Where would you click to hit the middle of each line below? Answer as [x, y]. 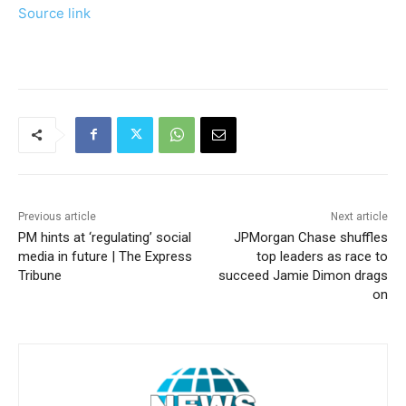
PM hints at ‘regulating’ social [105, 237]
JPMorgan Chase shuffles [310, 237]
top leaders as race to [322, 256]
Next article [359, 216]
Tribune [40, 275]
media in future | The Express [105, 256]
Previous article [57, 216]
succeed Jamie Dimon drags [303, 275]
